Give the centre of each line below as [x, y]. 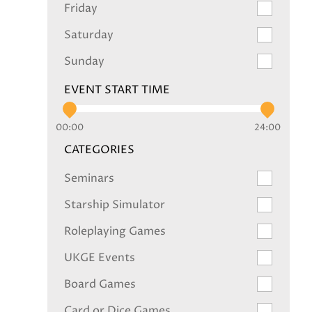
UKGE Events [100, 258]
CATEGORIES [99, 150]
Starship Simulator [115, 205]
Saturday [89, 35]
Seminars [89, 178]
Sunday [84, 61]
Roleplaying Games [115, 231]
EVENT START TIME [117, 90]
